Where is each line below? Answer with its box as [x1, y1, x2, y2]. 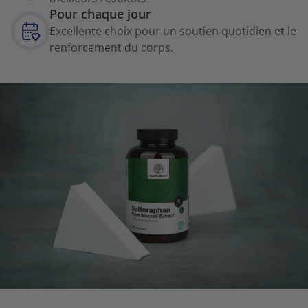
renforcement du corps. [49, 39, 173, 55]
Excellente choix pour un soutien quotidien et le [49, 23, 296, 38]
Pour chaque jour [49, 5, 151, 22]
